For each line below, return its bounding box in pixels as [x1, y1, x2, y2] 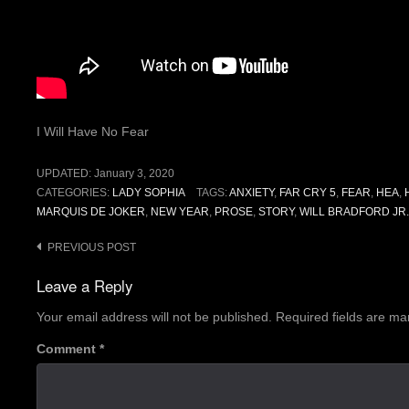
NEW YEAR [151, 205, 209, 219]
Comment [37, 341, 100, 356]
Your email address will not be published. [37, 309, 272, 324]
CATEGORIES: [37, 186, 112, 200]
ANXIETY [228, 186, 274, 200]
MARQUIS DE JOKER [37, 205, 145, 219]
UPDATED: [37, 167, 94, 181]
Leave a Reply [37, 275, 132, 298]
